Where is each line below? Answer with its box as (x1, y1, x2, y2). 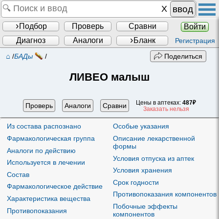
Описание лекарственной (113, 134, 196, 142)
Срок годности (113, 178, 159, 186)
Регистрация (175, 36, 215, 44)
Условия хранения (113, 166, 173, 175)
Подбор (19, 22, 47, 30)
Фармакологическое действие (7, 182, 103, 191)
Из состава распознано (7, 122, 82, 131)
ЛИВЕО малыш (69, 70, 150, 83)
